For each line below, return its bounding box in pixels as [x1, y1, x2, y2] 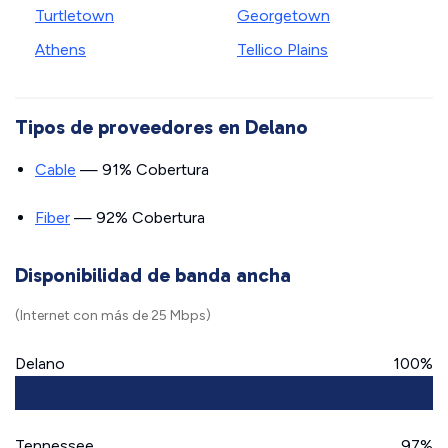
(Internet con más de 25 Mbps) [15, 307, 211, 324]
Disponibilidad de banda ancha [15, 263, 291, 287]
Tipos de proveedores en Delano [15, 115, 308, 139]
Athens [35, 40, 86, 59]
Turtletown [35, 6, 114, 25]
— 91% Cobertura [76, 160, 209, 179]
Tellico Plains [237, 40, 328, 59]
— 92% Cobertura [70, 208, 205, 227]
